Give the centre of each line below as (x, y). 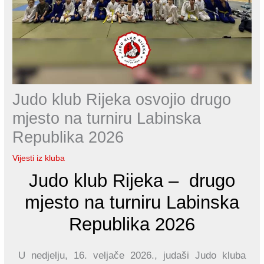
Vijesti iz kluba (39, 159)
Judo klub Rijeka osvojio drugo (122, 100)
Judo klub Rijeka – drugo (132, 181)
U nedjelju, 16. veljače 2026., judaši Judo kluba (132, 256)
